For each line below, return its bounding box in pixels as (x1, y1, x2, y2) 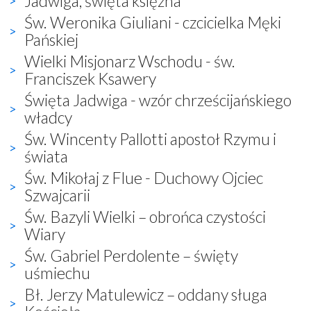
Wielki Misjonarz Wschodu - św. (24, 51, 235, 71)
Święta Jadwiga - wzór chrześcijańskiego (24, 90, 292, 110)
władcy (24, 107, 72, 127)
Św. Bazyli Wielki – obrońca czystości (24, 206, 266, 226)
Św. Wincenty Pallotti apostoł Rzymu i (24, 128, 276, 149)
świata (24, 146, 68, 166)
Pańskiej (24, 29, 78, 49)
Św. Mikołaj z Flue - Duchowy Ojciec (24, 167, 263, 187)
